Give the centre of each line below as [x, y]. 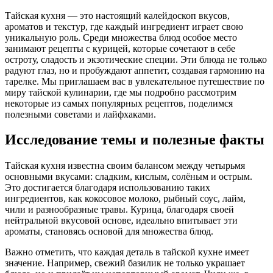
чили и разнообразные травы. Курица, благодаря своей [119, 210]
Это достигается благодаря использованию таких [108, 188]
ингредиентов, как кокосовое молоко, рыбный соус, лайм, [125, 199]
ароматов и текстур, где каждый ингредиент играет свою [124, 26]
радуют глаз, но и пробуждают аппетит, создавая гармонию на [135, 70]
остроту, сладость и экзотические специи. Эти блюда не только [136, 59]
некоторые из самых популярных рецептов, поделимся [119, 103]
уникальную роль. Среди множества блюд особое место [121, 37]
